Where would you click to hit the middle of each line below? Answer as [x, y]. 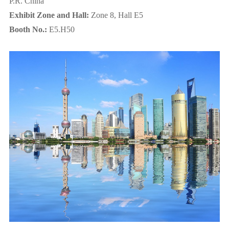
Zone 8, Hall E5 [116, 15]
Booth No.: [28, 29]
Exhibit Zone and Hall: [49, 15]
